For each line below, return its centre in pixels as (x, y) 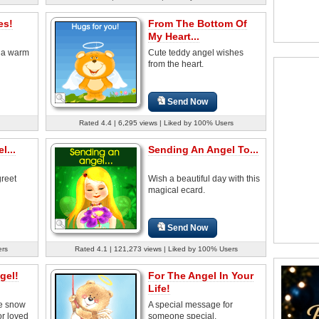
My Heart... (174, 36)
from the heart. (176, 64)
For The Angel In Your (201, 275)
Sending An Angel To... (203, 149)
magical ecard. (177, 190)
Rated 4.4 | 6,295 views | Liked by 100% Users (156, 122)
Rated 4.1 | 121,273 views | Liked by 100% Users (156, 249)
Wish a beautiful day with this (204, 178)
